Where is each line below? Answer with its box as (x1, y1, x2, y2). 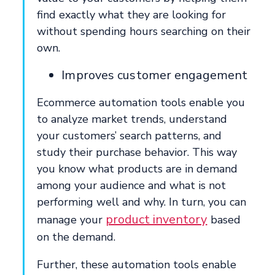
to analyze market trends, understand (37, 111, 228, 126)
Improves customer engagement (61, 66, 248, 83)
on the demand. (37, 229, 116, 244)
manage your (37, 212, 106, 227)
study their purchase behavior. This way (37, 144, 238, 160)
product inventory (106, 211, 207, 228)
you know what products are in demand (37, 161, 238, 176)
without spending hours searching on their (37, 23, 251, 39)
